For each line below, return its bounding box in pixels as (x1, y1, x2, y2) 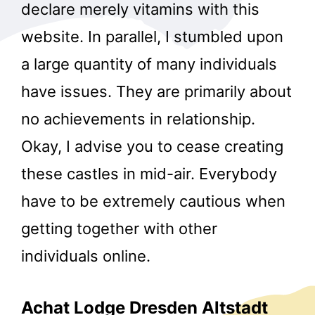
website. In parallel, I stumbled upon (21, 27, 283, 46)
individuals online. (21, 247, 150, 266)
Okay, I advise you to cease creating (21, 137, 283, 156)
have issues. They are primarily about (21, 82, 292, 101)
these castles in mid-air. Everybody (21, 165, 277, 184)
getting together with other (21, 219, 217, 238)
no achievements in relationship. (21, 110, 255, 129)
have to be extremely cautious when (21, 192, 285, 211)
